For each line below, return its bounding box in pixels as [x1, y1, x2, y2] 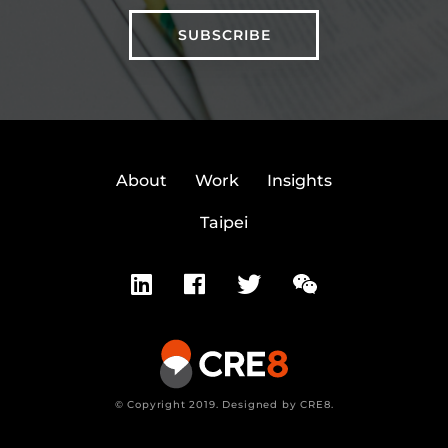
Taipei [199, 213, 248, 233]
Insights [266, 171, 332, 191]
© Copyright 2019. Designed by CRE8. [114, 398, 334, 412]
